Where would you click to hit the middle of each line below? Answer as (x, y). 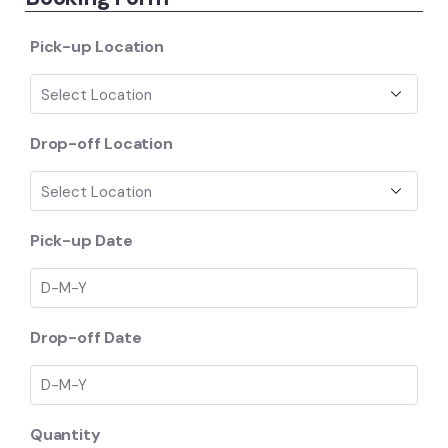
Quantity (65, 434)
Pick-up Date (81, 240)
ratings (200, 12)
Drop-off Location (101, 143)
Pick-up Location (97, 46)
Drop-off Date (86, 337)
